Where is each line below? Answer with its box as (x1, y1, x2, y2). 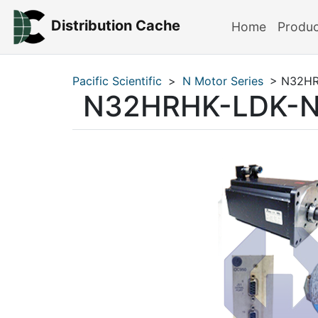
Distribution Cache (50, 17, 180, 35)
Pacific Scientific (72, 74, 162, 88)
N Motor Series (182, 74, 263, 88)
